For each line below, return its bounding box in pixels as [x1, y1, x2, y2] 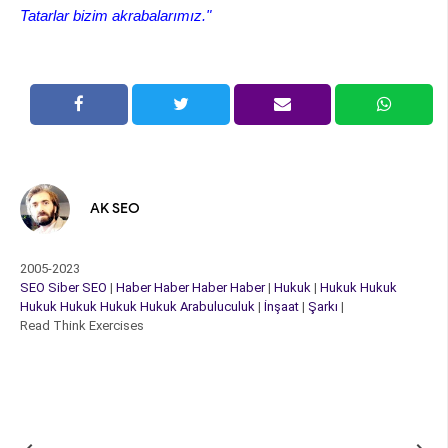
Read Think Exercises [20, 317, 144, 333]
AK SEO [90, 199, 140, 217]
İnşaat [264, 298, 299, 314]
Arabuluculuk [180, 298, 255, 314]
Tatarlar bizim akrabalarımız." [20, 6, 211, 24]
